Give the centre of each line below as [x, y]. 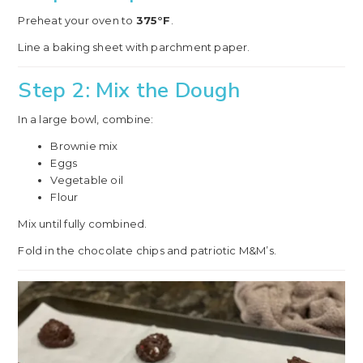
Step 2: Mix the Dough [129, 90]
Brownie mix [84, 145]
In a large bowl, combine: [86, 119]
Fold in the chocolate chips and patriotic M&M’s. [147, 250]
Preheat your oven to [77, 20]
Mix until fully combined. [83, 223]
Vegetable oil [87, 179]
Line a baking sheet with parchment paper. [134, 47]
